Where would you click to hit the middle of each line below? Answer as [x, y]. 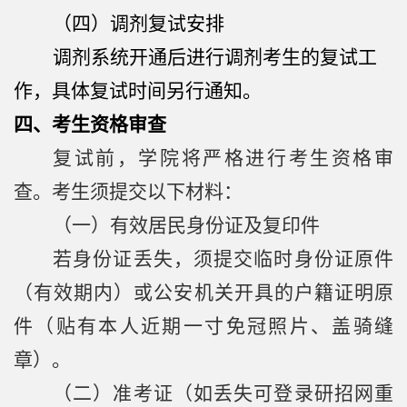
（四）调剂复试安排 [139, 24]
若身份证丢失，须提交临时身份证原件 [223, 259]
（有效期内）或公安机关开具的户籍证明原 [203, 293]
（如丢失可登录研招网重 [283, 394]
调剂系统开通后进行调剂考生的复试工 [215, 58]
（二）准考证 [113, 394]
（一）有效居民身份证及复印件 [186, 226]
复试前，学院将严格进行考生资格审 [223, 159]
